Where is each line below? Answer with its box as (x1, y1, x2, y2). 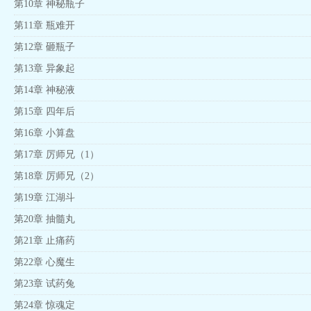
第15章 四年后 (14, 106, 75, 117)
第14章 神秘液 (14, 85, 75, 95)
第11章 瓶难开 (14, 20, 75, 31)
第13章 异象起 (14, 63, 75, 74)
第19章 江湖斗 (14, 192, 75, 203)
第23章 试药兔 (14, 278, 75, 289)
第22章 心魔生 (14, 257, 75, 267)
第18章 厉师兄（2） (14, 171, 99, 181)
